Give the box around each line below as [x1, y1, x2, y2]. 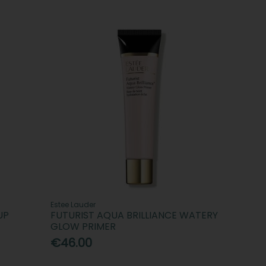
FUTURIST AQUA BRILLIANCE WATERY [50, 208, 218, 223]
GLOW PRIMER [50, 220, 116, 234]
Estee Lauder [50, 199, 96, 210]
